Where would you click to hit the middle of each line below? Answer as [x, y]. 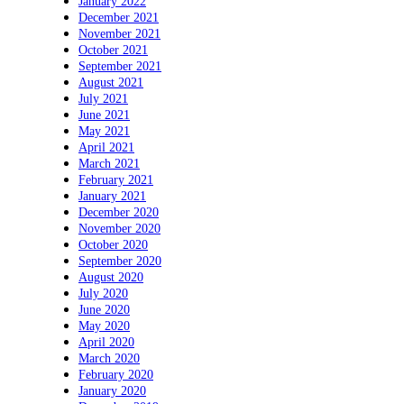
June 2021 [104, 115]
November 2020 [119, 228]
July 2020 [103, 293]
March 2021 [109, 163]
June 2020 [104, 309]
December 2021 [119, 17]
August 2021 [111, 82]
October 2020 [113, 244]
